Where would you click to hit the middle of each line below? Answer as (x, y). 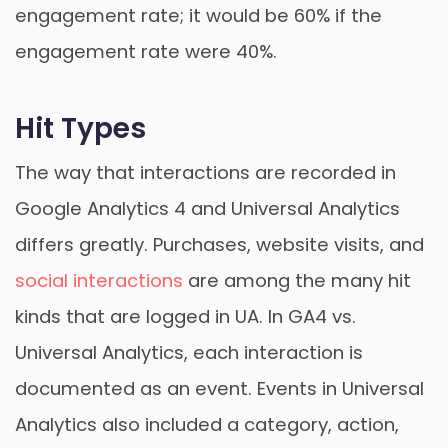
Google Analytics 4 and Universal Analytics (207, 208)
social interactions (99, 280)
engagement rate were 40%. (146, 52)
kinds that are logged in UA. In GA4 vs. (185, 316)
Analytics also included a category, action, (207, 424)
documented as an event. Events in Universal (219, 388)
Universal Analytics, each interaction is (189, 352)
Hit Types (80, 128)
